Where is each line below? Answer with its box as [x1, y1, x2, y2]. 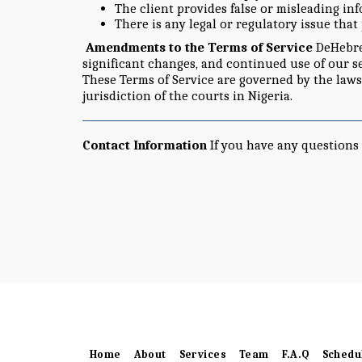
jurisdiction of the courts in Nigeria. [82, 87, 296, 103]
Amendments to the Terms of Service [86, 39, 313, 55]
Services [179, 347, 226, 360]
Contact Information [82, 137, 207, 153]
